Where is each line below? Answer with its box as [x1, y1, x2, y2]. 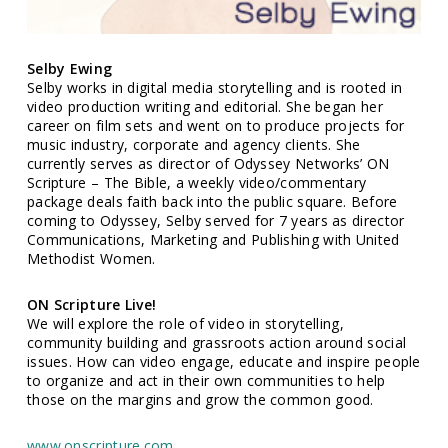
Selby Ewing [26, 59, 113, 79]
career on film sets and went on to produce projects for [26, 116, 405, 136]
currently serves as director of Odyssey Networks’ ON [26, 154, 390, 174]
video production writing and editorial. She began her [26, 97, 383, 117]
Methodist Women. [26, 249, 156, 269]
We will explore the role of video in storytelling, [26, 314, 344, 334]
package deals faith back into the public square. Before [26, 192, 398, 212]
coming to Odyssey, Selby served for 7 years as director [26, 211, 405, 231]
